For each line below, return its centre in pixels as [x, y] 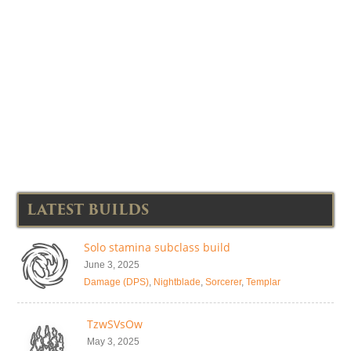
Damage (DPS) [116, 282]
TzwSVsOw [115, 324]
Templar [263, 282]
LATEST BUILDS [88, 210]
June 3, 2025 [112, 265]
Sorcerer [223, 282]
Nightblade [177, 282]
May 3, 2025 [113, 342]
